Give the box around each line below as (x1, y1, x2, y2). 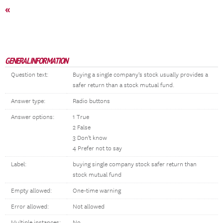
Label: (11, 161, 26, 168)
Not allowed (73, 203, 105, 211)
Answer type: (11, 98, 45, 105)
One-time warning (73, 187, 121, 195)
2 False (73, 124, 91, 131)
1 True (73, 113, 89, 121)
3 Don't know (73, 134, 107, 142)
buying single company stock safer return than (73, 161, 197, 168)
